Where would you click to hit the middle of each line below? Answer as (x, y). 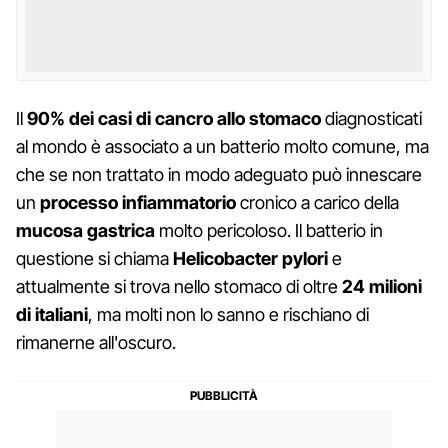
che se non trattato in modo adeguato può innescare (219, 174)
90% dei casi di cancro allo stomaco (174, 118)
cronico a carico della (317, 202)
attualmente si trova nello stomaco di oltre (179, 286)
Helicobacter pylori (250, 258)
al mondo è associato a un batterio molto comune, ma (222, 146)
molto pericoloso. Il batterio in (269, 230)
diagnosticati (371, 118)
